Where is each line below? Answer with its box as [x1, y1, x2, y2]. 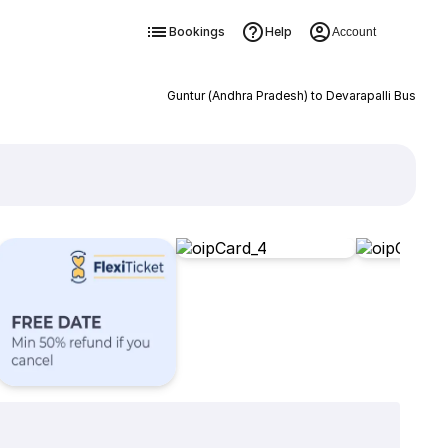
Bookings [168, 24, 225, 39]
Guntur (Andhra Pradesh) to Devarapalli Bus [166, 88, 416, 103]
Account [331, 25, 376, 39]
